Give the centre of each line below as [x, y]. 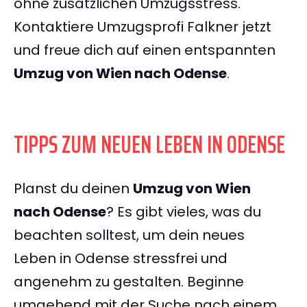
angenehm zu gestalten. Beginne [129, 282]
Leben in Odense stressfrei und [121, 259]
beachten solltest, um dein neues [129, 235]
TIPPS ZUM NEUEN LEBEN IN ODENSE [149, 145]
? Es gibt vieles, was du [184, 212]
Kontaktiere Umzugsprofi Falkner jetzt [143, 27]
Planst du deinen [73, 189]
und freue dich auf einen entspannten [145, 50]
